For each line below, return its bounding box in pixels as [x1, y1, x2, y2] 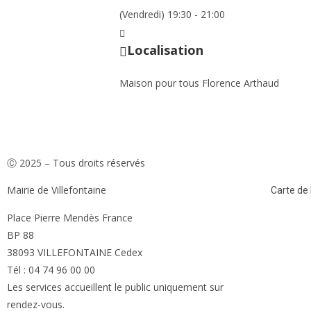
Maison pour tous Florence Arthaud [119, 76, 279, 90]
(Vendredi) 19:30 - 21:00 [119, 8, 225, 22]
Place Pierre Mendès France [7, 210, 133, 224]
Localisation [127, 42, 203, 58]
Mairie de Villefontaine [7, 183, 106, 196]
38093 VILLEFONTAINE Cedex [7, 245, 142, 259]
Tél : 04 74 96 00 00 [7, 262, 95, 276]
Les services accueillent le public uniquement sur [7, 280, 224, 294]
